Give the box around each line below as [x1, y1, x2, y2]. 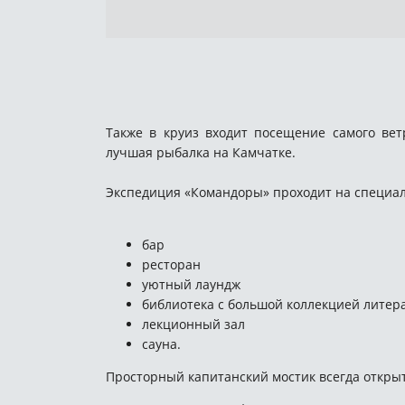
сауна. [142, 335, 181, 353]
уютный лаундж [142, 276, 240, 294]
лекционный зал [142, 316, 245, 334]
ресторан [142, 256, 201, 274]
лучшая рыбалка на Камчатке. [106, 144, 296, 162]
